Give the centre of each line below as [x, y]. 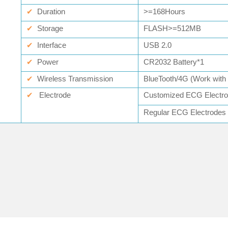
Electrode [55, 95]
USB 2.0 [158, 45]
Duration [50, 11]
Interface [52, 45]
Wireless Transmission [75, 79]
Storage [50, 28]
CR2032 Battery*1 [174, 62]
